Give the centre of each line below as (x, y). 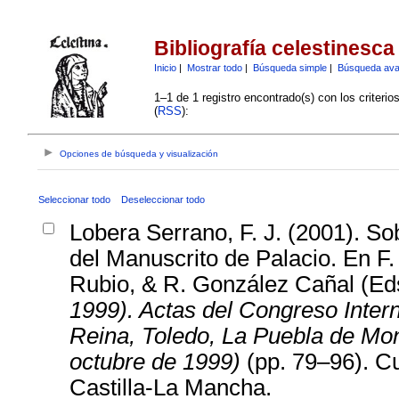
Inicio (165, 67)
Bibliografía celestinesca (274, 49)
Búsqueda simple (289, 67)
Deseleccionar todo (163, 199)
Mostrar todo (214, 67)
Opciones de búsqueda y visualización (139, 154)
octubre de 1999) (155, 361)
